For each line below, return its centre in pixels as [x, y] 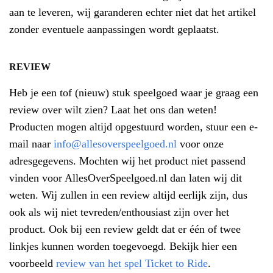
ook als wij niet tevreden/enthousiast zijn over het [119, 212]
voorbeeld [33, 263]
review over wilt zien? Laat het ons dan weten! [113, 110]
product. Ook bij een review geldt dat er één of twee [125, 229]
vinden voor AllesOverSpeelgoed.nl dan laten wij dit [126, 178]
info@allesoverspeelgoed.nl [115, 144]
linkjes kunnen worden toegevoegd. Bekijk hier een [123, 246]
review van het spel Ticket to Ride [132, 263]
